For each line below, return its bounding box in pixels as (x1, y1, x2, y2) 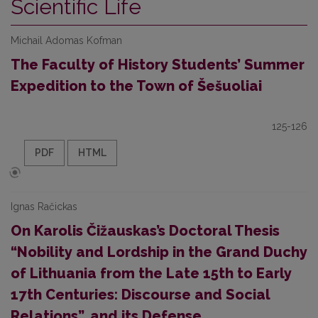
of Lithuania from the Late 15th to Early (11, 265, 292, 282)
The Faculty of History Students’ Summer (11, 56, 305, 73)
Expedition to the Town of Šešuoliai (11, 77, 262, 94)
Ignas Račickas (11, 201, 77, 212)
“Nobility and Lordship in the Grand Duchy (11, 243, 307, 261)
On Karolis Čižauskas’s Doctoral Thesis (11, 222, 280, 239)
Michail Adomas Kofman (11, 35, 122, 46)
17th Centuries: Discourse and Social (11, 286, 270, 303)
